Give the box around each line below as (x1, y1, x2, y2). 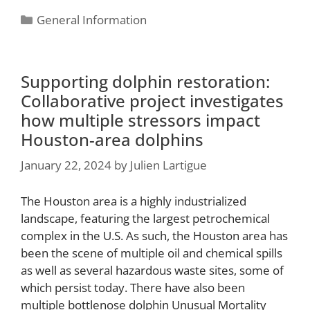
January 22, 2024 (21, 157, 111, 174)
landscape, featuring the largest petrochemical (21, 210, 270, 227)
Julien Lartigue (130, 157, 207, 174)
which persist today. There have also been (21, 280, 245, 296)
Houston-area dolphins (21, 127, 203, 151)
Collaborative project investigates (21, 89, 284, 112)
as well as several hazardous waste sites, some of (21, 262, 284, 279)
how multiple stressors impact (21, 108, 260, 131)
